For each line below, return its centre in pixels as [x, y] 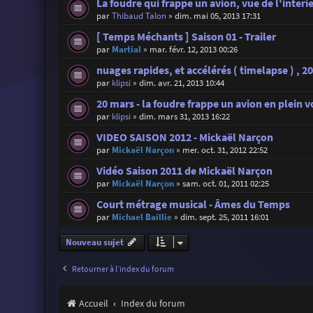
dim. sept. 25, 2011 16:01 [224, 217]
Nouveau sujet [94, 242]
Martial [126, 50]
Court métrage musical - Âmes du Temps [193, 205]
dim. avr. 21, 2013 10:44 [181, 83]
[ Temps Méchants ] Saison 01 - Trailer [186, 37]
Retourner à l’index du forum [123, 269]
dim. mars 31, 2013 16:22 [184, 117]
